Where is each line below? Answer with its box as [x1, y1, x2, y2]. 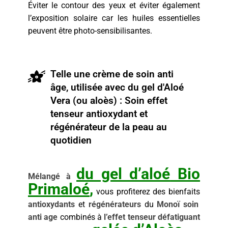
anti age [28, 212, 58, 222]
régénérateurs [88, 199, 145, 210]
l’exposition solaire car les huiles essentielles [28, 13, 200, 23]
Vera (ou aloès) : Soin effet [50, 95, 167, 107]
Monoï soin [157, 199, 199, 210]
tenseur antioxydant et [50, 108, 148, 120]
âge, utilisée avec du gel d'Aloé [50, 81, 184, 94]
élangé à [35, 172, 77, 182]
